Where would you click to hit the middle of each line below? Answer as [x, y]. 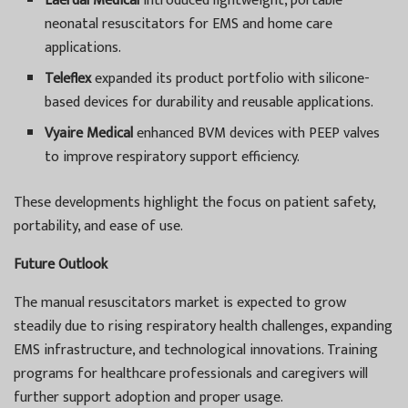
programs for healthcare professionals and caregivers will [191, 373]
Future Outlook [61, 264]
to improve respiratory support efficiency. [173, 157]
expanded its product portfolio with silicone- [231, 78]
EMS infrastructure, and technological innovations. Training [196, 350]
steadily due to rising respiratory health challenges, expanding [203, 326]
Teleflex [68, 78]
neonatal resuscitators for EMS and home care [189, 24]
